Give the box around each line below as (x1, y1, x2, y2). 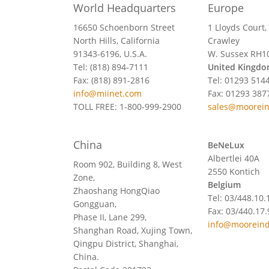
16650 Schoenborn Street (73, 21, 175, 33)
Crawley (207, 34, 249, 46)
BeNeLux (207, 139, 244, 151)
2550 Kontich (207, 165, 260, 177)
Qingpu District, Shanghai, (73, 237, 178, 249)
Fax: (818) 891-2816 (73, 74, 150, 86)
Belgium (207, 178, 241, 190)
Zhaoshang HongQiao (73, 184, 160, 196)
